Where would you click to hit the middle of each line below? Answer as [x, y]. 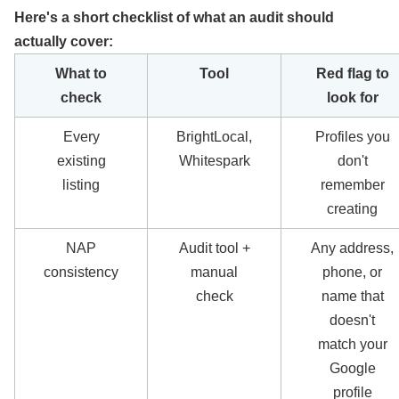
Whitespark [214, 161]
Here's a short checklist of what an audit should [174, 17]
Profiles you [352, 137]
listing [81, 185]
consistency [81, 272]
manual [214, 272]
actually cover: [64, 41]
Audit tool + [214, 248]
